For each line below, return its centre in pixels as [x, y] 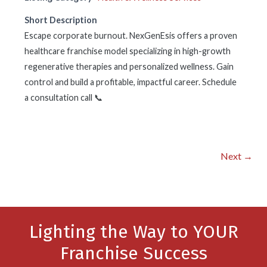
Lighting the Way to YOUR [133, 232]
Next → [236, 156]
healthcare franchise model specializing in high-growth [128, 51]
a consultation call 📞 [63, 97]
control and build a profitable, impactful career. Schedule [131, 82]
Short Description [61, 20]
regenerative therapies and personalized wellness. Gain [129, 66]
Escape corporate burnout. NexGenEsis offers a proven [131, 35]
